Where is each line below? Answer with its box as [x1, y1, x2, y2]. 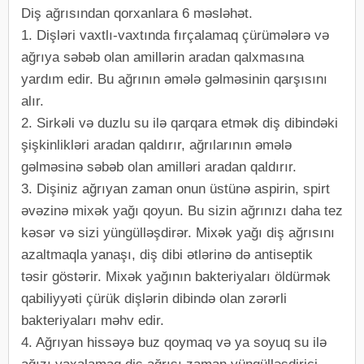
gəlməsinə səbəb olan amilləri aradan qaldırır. [21, 159, 297, 175]
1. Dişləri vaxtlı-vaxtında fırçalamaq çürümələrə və [21, 28, 329, 43]
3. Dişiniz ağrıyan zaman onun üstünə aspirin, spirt [21, 181, 330, 197]
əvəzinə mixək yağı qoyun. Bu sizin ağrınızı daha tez [21, 203, 343, 219]
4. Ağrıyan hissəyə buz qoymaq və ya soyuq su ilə [21, 335, 327, 350]
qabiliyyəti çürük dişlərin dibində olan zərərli [21, 291, 287, 306]
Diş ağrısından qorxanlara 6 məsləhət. [21, 6, 253, 21]
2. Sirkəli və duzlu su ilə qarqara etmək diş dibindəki [21, 115, 338, 131]
